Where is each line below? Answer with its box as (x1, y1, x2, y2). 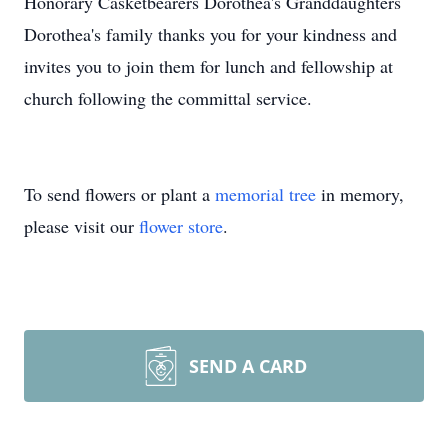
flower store (139, 214, 223, 238)
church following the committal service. (24, 86, 312, 110)
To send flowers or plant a (24, 182, 215, 206)
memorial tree (215, 182, 316, 206)
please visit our (24, 214, 139, 238)
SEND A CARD (189, 354, 307, 378)
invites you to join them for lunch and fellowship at (24, 54, 393, 78)
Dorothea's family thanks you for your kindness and (24, 22, 397, 46)
